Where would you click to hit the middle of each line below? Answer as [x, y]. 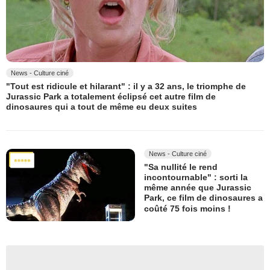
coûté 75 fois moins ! [187, 209]
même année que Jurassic [198, 188]
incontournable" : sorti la [196, 177]
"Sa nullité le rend [181, 167]
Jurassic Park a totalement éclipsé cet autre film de [111, 97]
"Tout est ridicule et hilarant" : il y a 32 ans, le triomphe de [126, 86]
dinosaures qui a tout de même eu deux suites [102, 107]
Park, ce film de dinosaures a [203, 198]
